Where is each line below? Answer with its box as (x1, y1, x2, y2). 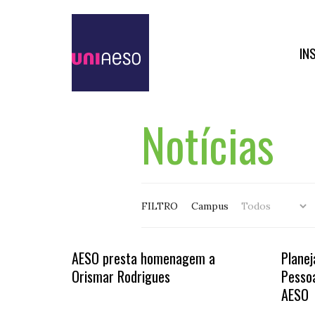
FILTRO (141, 200, 179, 212)
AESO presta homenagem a (72, 247, 215, 269)
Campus (191, 200, 232, 212)
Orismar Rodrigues (72, 266, 170, 287)
